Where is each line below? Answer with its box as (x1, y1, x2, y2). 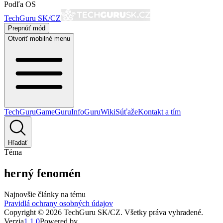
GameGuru (36, 108, 71, 116)
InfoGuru (71, 108, 101, 116)
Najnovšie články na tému (4, 190, 86, 199)
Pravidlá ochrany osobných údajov (4, 199, 113, 208)
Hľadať (8, 139, 27, 146)
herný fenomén (4, 166, 81, 180)
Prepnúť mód (8, 24, 45, 32)
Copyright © (4, 208, 46, 217)
